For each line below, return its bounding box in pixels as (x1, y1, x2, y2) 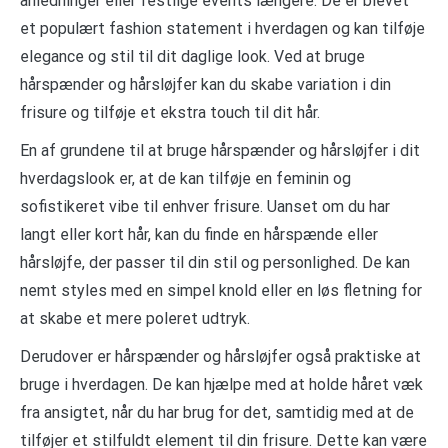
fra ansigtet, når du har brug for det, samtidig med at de (20, 402, 414, 422)
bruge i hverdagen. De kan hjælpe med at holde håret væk (20, 374, 423, 394)
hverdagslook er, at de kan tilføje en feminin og (20, 168, 351, 188)
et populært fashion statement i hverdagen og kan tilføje (20, 18, 425, 38)
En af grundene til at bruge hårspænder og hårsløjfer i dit (20, 140, 420, 160)
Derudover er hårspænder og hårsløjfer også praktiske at (20, 346, 421, 366)
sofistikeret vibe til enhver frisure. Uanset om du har (20, 196, 390, 216)
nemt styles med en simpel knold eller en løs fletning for (20, 280, 422, 300)
